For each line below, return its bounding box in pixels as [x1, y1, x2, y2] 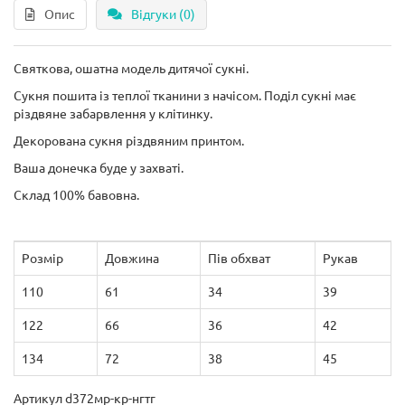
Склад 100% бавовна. [14, 188, 139, 202]
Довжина [105, 251, 159, 266]
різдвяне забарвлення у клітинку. [14, 107, 212, 121]
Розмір [22, 251, 63, 266]
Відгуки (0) [131, 7, 195, 22]
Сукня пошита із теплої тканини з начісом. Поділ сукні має [14, 89, 356, 103]
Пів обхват [208, 251, 270, 266]
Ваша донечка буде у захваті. [14, 161, 184, 175]
